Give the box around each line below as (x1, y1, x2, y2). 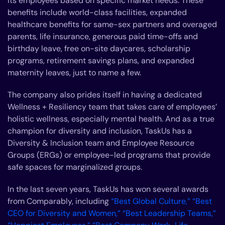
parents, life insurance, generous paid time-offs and (8, 31, 198, 42)
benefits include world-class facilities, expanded (8, 7, 187, 18)
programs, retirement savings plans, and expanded (8, 55, 194, 66)
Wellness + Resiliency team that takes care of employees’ (8, 101, 217, 112)
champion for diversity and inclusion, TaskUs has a (8, 126, 192, 136)
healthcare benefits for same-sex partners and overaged (8, 19, 217, 30)
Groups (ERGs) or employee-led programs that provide (8, 150, 210, 160)
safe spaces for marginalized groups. (8, 162, 144, 172)
